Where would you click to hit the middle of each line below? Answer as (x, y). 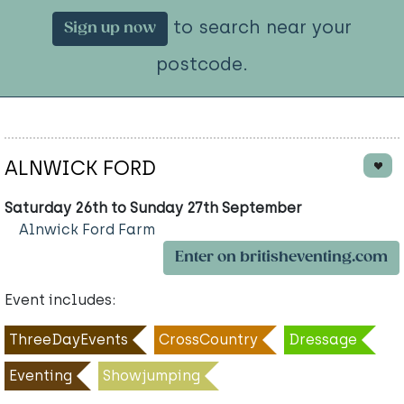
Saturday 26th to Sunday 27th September (153, 208)
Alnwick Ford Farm (87, 230)
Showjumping (151, 376)
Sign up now (110, 29)
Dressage (323, 340)
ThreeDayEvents (69, 340)
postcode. (202, 64)
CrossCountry (208, 340)
